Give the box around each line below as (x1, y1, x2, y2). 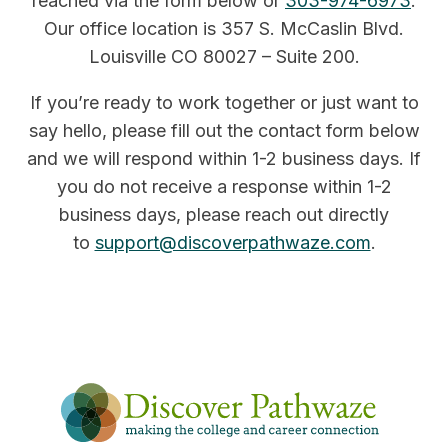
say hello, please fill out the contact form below (28, 120, 420, 141)
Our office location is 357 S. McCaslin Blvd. (44, 18, 404, 39)
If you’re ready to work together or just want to (29, 92, 419, 113)
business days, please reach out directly (59, 204, 389, 225)
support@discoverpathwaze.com (94, 232, 371, 253)
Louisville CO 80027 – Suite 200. (88, 46, 360, 67)
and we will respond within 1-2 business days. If (27, 148, 421, 169)
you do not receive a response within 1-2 (56, 176, 392, 197)
